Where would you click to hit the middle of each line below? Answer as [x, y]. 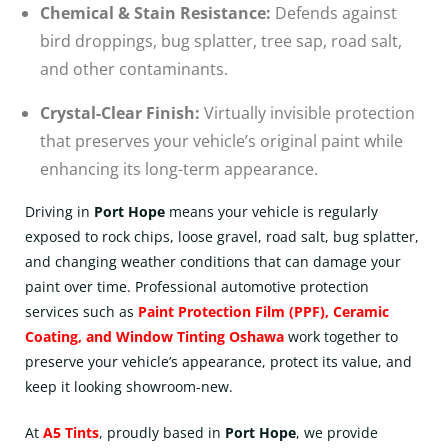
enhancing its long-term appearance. [179, 169]
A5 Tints [71, 432]
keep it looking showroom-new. [129, 386]
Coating [51, 336]
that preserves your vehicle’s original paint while [221, 141]
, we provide [337, 432]
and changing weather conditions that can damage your [213, 261]
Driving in [59, 211]
